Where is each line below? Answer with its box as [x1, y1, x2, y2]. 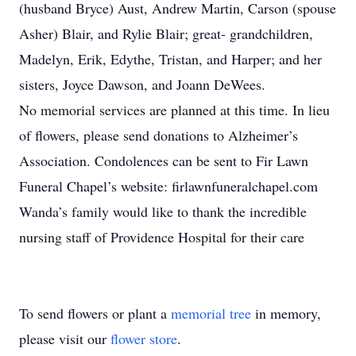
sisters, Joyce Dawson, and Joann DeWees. [19, 75, 265, 94]
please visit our [19, 329, 110, 348]
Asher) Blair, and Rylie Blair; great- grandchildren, [19, 24, 313, 43]
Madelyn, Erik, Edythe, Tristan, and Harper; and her [19, 49, 322, 68]
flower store [110, 329, 177, 348]
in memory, [251, 304, 321, 323]
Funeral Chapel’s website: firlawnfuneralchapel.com [19, 176, 318, 195]
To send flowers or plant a [19, 304, 171, 323]
